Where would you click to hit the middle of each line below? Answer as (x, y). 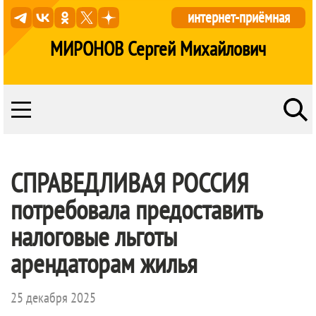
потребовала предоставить (136, 209)
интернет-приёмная (238, 17)
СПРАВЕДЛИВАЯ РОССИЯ (130, 182)
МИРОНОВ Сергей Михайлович (158, 48)
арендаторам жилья (104, 263)
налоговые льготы (94, 236)
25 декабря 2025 (53, 298)
